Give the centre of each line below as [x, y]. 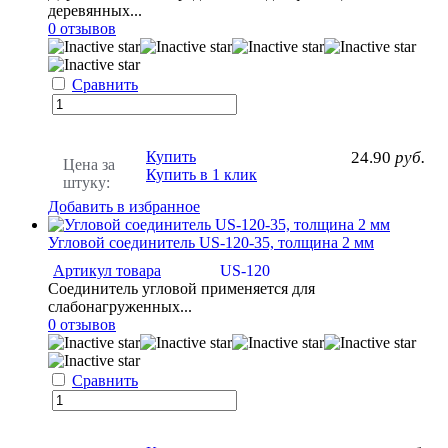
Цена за [89, 165]
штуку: [86, 183]
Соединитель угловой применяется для [181, 289]
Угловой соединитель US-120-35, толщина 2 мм [211, 243]
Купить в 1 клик [201, 175]
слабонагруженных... [120, 307]
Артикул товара [107, 271]
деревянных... [95, 11]
